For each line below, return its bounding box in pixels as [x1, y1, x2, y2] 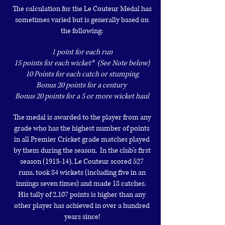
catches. [121, 179, 148, 188]
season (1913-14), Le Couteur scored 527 [20, 157, 144, 166]
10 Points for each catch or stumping [25, 69, 139, 79]
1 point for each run [51, 47, 113, 57]
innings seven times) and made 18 [16, 179, 121, 188]
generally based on [91, 15, 149, 25]
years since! [64, 212, 100, 221]
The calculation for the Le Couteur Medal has [12, 4, 152, 14]
